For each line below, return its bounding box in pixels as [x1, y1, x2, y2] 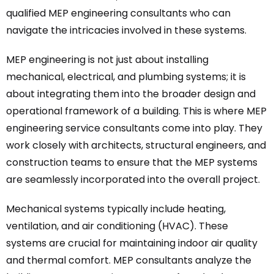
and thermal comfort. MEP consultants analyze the [6, 253, 251, 267]
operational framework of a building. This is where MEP [6, 104, 267, 118]
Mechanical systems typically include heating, [6, 202, 226, 216]
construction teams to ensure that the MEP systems [6, 155, 257, 169]
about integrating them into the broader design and [6, 87, 256, 101]
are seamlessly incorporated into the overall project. [6, 172, 260, 187]
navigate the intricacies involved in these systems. [6, 23, 246, 37]
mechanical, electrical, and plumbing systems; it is [6, 70, 246, 84]
